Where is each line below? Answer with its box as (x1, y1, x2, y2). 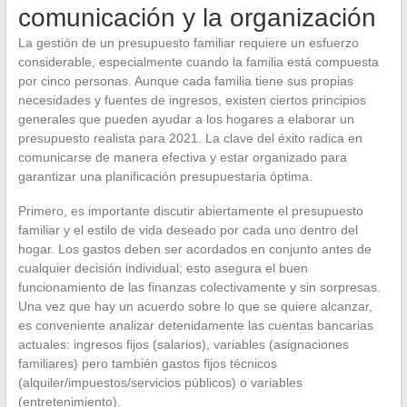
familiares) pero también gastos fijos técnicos (17, 356, 277, 371)
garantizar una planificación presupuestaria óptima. (17, 169, 313, 184)
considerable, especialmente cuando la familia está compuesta (17, 55, 379, 69)
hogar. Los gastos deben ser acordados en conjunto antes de (17, 242, 372, 256)
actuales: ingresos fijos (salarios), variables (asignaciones (17, 337, 349, 352)
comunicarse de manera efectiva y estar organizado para (17, 150, 347, 164)
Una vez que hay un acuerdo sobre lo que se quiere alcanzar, (17, 299, 372, 313)
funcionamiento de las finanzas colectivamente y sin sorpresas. (17, 280, 381, 294)
